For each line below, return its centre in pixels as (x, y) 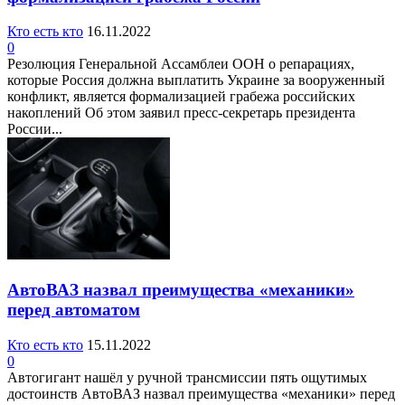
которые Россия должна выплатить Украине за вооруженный (196, 80)
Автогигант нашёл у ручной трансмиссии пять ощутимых (187, 377)
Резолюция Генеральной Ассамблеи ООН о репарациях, (181, 64)
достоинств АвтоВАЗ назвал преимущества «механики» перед (201, 393)
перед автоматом (74, 310)
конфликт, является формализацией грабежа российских (181, 97)
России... (35, 129)
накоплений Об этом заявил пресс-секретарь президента (181, 113)
